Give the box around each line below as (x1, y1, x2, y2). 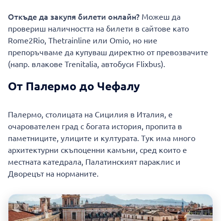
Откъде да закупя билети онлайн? (8, 11, 142, 22)
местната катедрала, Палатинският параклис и (8, 156, 181, 167)
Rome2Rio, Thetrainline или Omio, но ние (8, 35, 157, 45)
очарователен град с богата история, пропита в (8, 121, 182, 131)
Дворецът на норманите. (8, 168, 99, 179)
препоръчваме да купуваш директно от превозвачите (8, 47, 208, 57)
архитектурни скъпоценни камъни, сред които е (8, 145, 187, 155)
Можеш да (142, 11, 181, 22)
